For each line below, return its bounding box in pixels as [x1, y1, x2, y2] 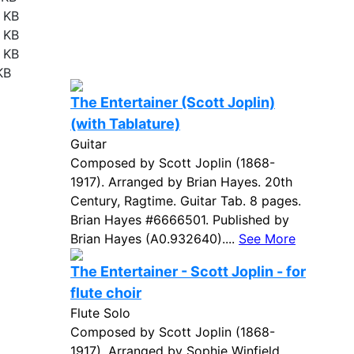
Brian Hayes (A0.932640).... [70, 231, 239, 247]
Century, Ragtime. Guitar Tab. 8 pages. [70, 193, 301, 209]
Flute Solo [70, 305, 130, 321]
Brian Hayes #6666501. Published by [70, 212, 289, 228]
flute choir [70, 284, 141, 301]
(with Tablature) [70, 115, 180, 132]
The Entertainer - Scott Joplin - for [70, 263, 306, 280]
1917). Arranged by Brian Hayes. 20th [70, 174, 292, 190]
